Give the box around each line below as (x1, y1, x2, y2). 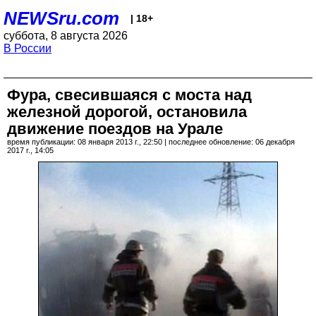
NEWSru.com (4, 8, 119, 29)
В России (4, 42, 51, 54)
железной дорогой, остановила (7, 103, 247, 121)
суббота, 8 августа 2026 (4, 30, 128, 42)
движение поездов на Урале (7, 120, 223, 138)
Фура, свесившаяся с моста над (7, 86, 252, 104)
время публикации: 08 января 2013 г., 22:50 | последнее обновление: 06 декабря (7, 138, 295, 146)
